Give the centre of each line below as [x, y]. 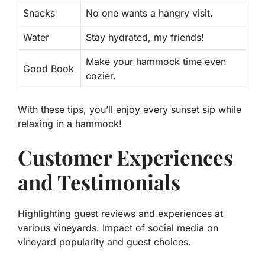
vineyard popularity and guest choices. [104, 242]
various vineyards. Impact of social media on [118, 228]
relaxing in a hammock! [70, 124]
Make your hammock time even [156, 62]
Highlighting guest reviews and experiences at [120, 214]
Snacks [39, 13]
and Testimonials [99, 182]
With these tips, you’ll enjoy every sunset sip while [130, 110]
